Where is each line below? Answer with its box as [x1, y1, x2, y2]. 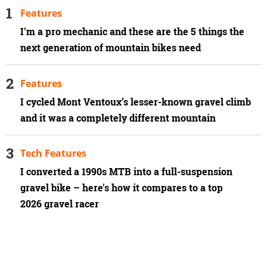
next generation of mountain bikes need [20, 41, 201, 54]
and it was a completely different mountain [20, 111, 216, 125]
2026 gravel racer [20, 197, 99, 211]
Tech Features [20, 147, 86, 160]
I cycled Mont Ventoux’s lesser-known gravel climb [20, 95, 251, 108]
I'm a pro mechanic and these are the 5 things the [20, 24, 244, 38]
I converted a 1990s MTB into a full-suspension [20, 165, 232, 179]
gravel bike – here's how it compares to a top [20, 181, 223, 195]
